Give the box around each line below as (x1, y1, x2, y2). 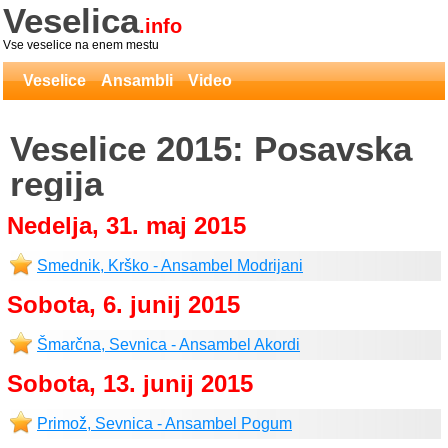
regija (10, 164, 103, 203)
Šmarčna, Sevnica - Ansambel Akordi (37, 336, 300, 353)
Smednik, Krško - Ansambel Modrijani (37, 257, 303, 274)
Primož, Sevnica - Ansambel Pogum (37, 415, 292, 432)
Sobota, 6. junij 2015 (7, 291, 240, 318)
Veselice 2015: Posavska (10, 129, 412, 168)
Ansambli (101, 72, 173, 89)
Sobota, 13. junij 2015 (7, 370, 253, 397)
